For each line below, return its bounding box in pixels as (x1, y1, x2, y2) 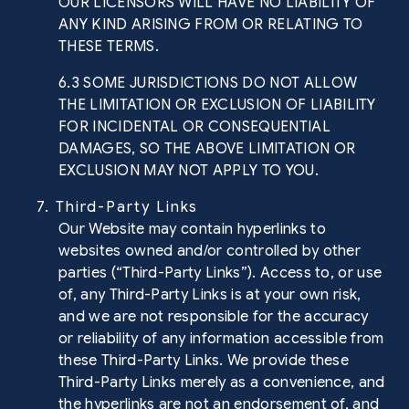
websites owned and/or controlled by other (58, 242, 362, 260)
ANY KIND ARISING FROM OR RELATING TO (58, 16, 363, 34)
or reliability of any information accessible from (58, 330, 384, 348)
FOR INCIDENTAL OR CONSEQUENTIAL (58, 118, 330, 136)
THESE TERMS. (58, 37, 159, 56)
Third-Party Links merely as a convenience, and (58, 373, 385, 392)
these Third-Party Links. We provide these (58, 351, 350, 370)
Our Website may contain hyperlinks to (58, 220, 326, 238)
